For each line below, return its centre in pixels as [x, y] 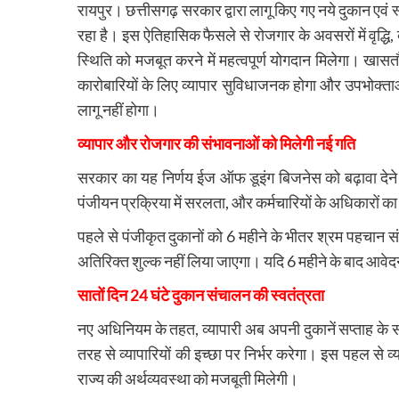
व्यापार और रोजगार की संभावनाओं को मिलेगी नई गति [216, 143]
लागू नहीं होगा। [118, 109]
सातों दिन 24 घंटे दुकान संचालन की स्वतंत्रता [201, 294]
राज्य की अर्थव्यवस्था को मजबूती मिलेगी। [188, 378]
